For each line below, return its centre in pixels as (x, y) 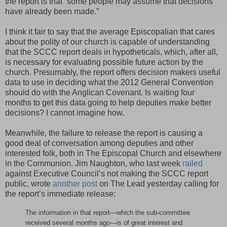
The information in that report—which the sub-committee (108, 212)
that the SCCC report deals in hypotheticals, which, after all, (111, 52)
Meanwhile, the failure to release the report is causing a (104, 133)
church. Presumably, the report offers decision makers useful (113, 72)
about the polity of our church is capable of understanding (107, 42)
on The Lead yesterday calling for (158, 183)
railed (193, 163)
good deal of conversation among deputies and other (99, 143)
